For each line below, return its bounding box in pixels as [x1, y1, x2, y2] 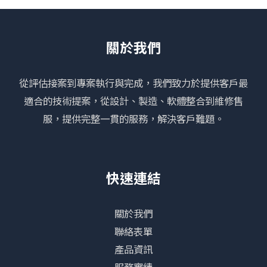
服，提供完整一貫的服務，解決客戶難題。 [43, 111, 224, 126]
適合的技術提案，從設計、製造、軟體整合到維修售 [24, 93, 243, 108]
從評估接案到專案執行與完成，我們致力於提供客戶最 [19, 75, 248, 90]
